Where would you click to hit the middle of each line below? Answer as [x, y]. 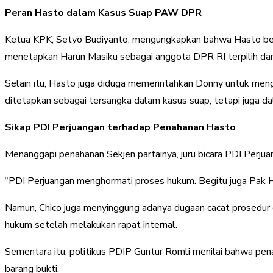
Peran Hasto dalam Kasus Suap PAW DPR [103, 12]
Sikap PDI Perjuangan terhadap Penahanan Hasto [120, 127]
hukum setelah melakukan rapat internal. [91, 225]
